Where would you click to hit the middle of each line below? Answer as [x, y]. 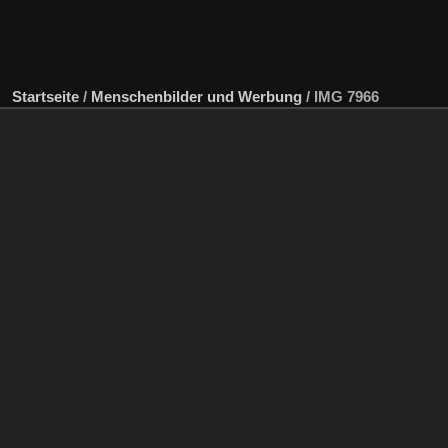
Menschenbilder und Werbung [196, 96]
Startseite [45, 96]
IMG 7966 [346, 96]
